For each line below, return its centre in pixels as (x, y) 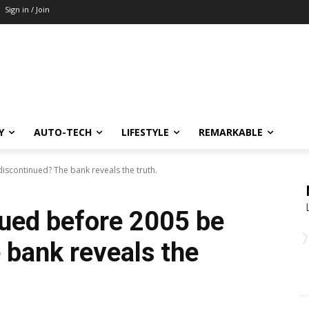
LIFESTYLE (145, 132)
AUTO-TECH (63, 132)
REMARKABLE (231, 132)
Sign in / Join (27, 9)
